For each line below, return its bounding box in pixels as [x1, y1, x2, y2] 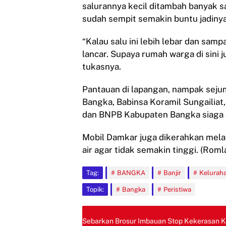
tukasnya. [82, 62, 121, 72]
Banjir [163, 169, 181, 177]
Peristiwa [163, 186, 191, 193]
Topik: [86, 186, 104, 193]
